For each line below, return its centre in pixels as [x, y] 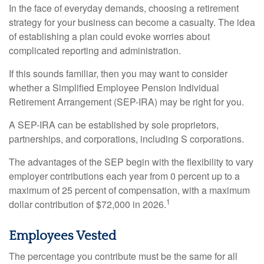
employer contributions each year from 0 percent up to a [124, 176]
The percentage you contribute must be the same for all [123, 256]
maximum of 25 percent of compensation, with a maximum [129, 190]
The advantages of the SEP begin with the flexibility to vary [131, 162]
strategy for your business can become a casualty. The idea [132, 22]
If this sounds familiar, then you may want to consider [118, 73]
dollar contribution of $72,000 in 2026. [88, 204]
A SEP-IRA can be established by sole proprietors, [114, 125]
